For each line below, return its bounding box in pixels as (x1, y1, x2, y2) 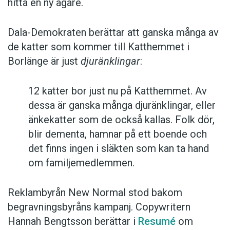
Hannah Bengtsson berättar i (8, 215, 138, 227)
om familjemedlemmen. (28, 156, 135, 169)
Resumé (138, 215, 176, 227)
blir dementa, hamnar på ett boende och (28, 127, 207, 140)
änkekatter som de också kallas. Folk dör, (28, 113, 215, 126)
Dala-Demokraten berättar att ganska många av (8, 26, 219, 39)
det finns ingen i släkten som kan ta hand (28, 142, 209, 155)
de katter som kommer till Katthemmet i (8, 40, 189, 53)
